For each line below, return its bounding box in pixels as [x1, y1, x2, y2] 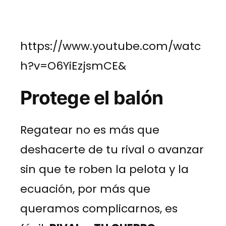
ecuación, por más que [20, 181, 150, 197]
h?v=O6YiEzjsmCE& [20, 58, 126, 74]
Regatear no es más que [20, 122, 159, 138]
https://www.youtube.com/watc [20, 38, 201, 54]
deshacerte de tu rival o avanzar [20, 141, 204, 157]
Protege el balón [20, 86, 163, 109]
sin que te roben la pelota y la [20, 161, 189, 177]
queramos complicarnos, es [20, 200, 178, 216]
